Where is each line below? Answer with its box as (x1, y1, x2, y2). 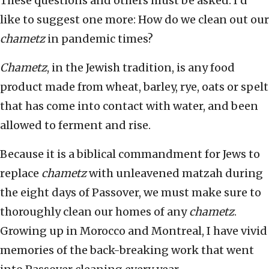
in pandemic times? (45, 32, 153, 46)
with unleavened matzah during (86, 166, 263, 181)
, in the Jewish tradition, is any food (47, 61, 235, 75)
